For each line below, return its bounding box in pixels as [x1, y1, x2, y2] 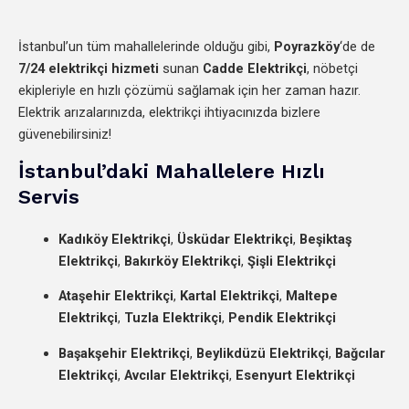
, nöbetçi [307, 60, 358, 78]
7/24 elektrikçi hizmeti [18, 60, 159, 78]
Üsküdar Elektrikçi [176, 230, 293, 247]
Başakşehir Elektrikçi [58, 344, 190, 362]
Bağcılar [334, 344, 385, 362]
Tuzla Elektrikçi [123, 309, 222, 327]
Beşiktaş [299, 230, 351, 247]
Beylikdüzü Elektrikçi [195, 344, 329, 362]
